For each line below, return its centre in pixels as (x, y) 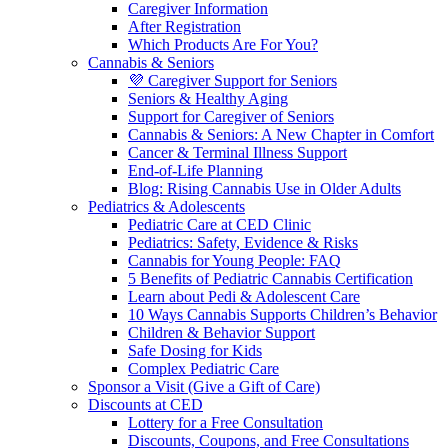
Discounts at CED (145, 404)
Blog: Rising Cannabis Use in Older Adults (264, 188)
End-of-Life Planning (195, 170)
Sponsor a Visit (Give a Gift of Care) (204, 386)
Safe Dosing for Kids (195, 350)
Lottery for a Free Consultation (225, 422)
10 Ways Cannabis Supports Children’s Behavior (282, 314)
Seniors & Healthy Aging (208, 98)
